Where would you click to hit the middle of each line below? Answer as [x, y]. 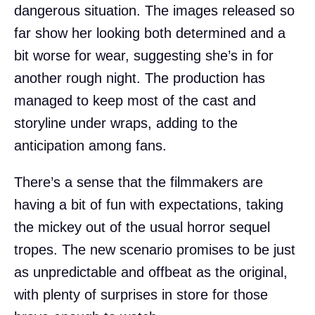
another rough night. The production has [140, 78]
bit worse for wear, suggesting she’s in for [144, 55]
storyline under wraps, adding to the [126, 123]
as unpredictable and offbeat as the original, [151, 272]
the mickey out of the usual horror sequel [142, 227]
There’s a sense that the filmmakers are [139, 182]
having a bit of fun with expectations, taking [149, 204]
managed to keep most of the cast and [135, 100]
